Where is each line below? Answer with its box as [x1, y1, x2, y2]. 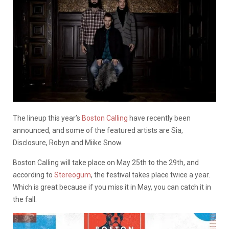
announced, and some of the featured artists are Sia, [13, 126, 183, 134]
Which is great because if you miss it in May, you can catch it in [13, 182, 211, 191]
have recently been [128, 113, 191, 122]
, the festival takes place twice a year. [91, 170, 210, 179]
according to [13, 170, 54, 179]
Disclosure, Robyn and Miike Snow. [13, 138, 123, 147]
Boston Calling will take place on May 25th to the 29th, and [13, 158, 199, 167]
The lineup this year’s [13, 113, 82, 122]
